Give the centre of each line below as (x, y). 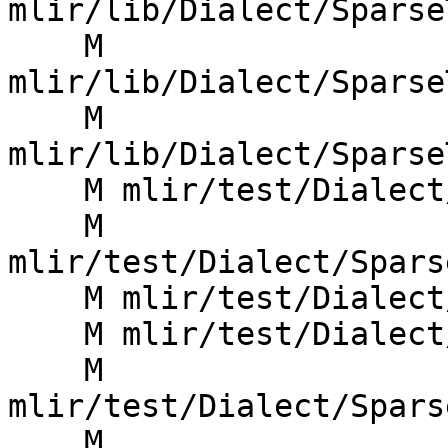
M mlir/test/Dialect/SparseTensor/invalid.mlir (46, 334)
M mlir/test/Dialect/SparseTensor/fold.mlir (46, 298)
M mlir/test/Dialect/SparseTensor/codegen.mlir (46, 190)
